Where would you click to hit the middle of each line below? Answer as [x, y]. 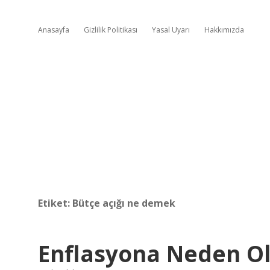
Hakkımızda [224, 30]
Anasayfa [54, 30]
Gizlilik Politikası [111, 30]
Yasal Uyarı [171, 30]
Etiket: [55, 203]
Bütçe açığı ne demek [124, 203]
